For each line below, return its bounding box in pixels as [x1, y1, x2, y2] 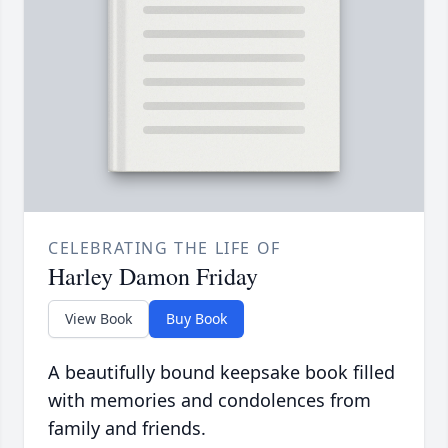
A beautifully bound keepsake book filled [48, 359, 395, 384]
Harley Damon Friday [48, 259, 258, 292]
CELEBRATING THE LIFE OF [48, 236, 281, 259]
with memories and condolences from [48, 387, 371, 412]
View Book [65, 308, 132, 328]
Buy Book [166, 308, 227, 328]
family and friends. [48, 415, 206, 440]
